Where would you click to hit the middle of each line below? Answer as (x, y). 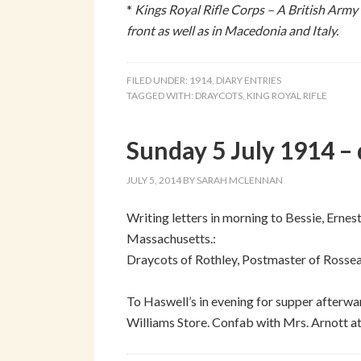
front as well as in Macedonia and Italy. (232, 30)
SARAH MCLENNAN (240, 180)
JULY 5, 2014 (154, 180)
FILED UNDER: (158, 80)
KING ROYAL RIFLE (287, 95)
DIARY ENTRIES (249, 80)
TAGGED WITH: (161, 95)
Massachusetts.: (171, 238)
